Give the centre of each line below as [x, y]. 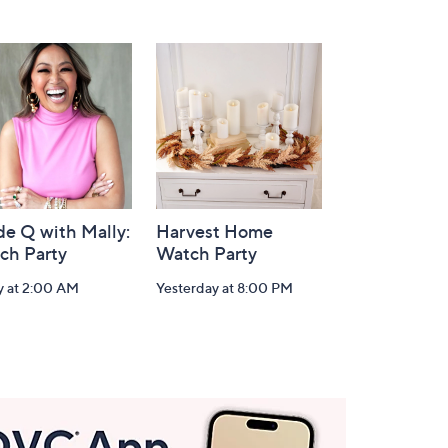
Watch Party [206, 253]
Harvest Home [214, 231]
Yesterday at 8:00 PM [224, 287]
